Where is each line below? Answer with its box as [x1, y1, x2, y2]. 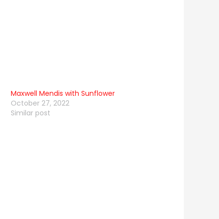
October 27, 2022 [10, 98, 69, 109]
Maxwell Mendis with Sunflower [10, 88, 115, 99]
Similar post [10, 108, 50, 118]
